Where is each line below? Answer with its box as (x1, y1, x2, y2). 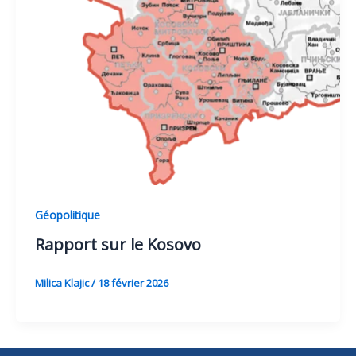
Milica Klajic (35, 276, 91, 291)
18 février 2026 (98, 276, 168, 291)
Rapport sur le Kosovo (35, 234, 201, 256)
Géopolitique (35, 207, 100, 222)
